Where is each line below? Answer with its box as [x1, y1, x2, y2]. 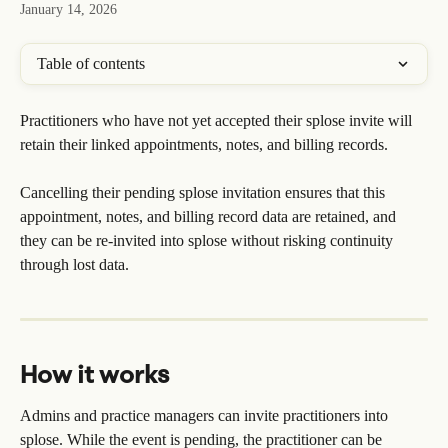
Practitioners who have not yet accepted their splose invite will [20, 112, 416, 129]
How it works [20, 359, 169, 390]
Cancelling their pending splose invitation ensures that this [20, 184, 389, 202]
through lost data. [20, 256, 129, 274]
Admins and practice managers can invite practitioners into [20, 407, 392, 425]
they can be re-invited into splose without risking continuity [20, 232, 397, 250]
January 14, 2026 [20, 2, 117, 17]
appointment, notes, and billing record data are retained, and [20, 208, 400, 226]
